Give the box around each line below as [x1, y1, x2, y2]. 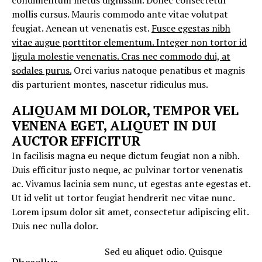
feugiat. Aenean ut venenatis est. [12, 22, 151, 35]
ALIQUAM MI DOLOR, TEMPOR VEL [12, 102, 239, 119]
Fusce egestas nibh [151, 22, 230, 35]
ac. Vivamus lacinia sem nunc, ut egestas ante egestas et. [12, 177, 250, 190]
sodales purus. [12, 64, 71, 77]
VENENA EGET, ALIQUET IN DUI [12, 117, 216, 134]
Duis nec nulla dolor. [12, 219, 98, 232]
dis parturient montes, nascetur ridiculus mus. [12, 78, 208, 91]
